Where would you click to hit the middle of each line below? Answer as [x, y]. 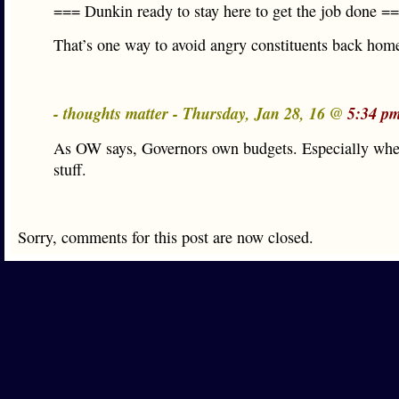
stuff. [70, 169]
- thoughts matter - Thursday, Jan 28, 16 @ [200, 113]
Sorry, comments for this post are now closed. [166, 237]
